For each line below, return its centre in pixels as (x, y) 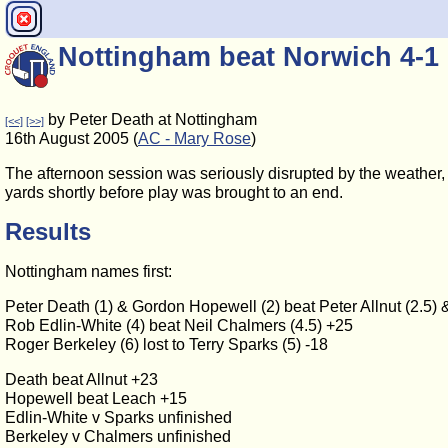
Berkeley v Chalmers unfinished (118, 436)
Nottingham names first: (88, 271)
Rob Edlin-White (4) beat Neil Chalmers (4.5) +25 (179, 325)
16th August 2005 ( (71, 138)
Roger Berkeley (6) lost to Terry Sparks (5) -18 (166, 344)
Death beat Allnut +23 (81, 379)
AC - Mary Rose (194, 138)
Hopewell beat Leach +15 (96, 398)
